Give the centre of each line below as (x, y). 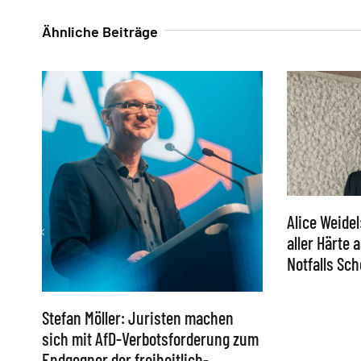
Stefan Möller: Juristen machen (138, 318)
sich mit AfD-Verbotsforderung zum (150, 339)
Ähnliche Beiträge (100, 31)
